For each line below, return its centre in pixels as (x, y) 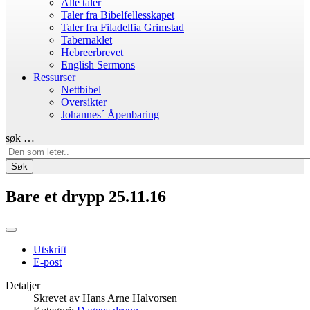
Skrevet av (58, 298)
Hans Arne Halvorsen (130, 298)
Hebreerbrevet (92, 52)
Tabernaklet (86, 40)
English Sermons (98, 65)
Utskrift (50, 249)
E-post (47, 262)
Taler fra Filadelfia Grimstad (122, 27)
